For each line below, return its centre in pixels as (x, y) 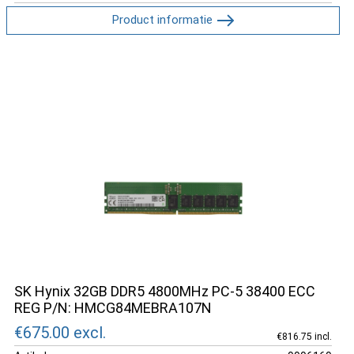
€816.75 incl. (304, 336)
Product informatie (162, 19)
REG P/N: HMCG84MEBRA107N (113, 308)
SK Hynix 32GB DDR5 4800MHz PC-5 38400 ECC (165, 291)
